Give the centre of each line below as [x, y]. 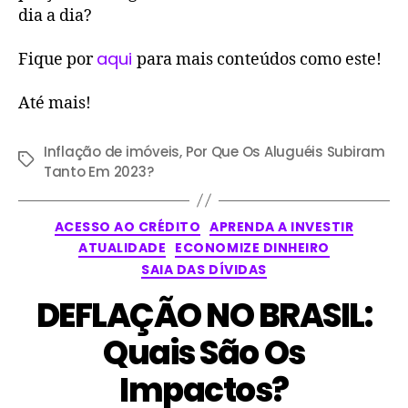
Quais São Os [204, 353]
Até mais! [55, 103]
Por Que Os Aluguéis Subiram [285, 151]
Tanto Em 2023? [99, 171]
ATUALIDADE [122, 248]
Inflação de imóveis [112, 151]
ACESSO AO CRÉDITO [127, 226]
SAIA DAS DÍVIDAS [204, 269]
